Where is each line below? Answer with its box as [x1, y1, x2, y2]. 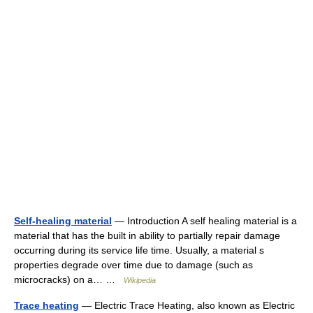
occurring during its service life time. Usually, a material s [14, 245, 264, 256]
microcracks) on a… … [14, 274, 124, 285]
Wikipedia [124, 276, 156, 284]
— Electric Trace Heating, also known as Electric [79, 300, 295, 311]
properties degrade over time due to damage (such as [14, 259, 253, 270]
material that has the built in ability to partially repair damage [14, 230, 280, 241]
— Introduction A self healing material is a [112, 215, 297, 226]
